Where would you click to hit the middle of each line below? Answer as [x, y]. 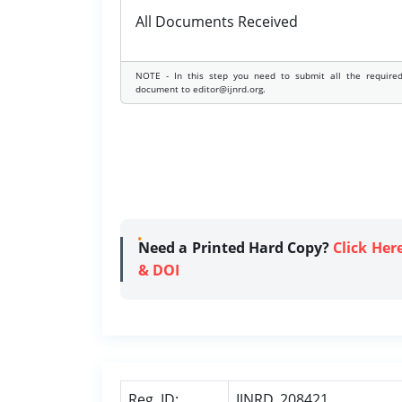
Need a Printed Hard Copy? [236, 248]
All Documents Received [217, 22]
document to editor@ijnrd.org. [201, 89]
